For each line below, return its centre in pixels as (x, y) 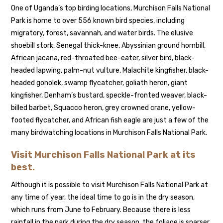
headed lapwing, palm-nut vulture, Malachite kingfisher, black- (110, 70)
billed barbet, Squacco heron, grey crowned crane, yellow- (104, 108)
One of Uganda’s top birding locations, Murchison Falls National (111, 8)
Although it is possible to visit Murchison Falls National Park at (110, 185)
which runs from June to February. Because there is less (101, 210)
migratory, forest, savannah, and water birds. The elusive (102, 33)
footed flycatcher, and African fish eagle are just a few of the (110, 120)
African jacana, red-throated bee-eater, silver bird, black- (103, 58)
